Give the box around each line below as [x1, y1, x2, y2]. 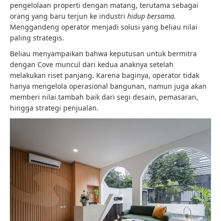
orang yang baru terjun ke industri [10, 11, 127, 21]
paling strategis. [10, 33, 64, 43]
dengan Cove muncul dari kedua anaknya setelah [10, 60, 174, 70]
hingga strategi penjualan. [10, 103, 99, 113]
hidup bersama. [127, 11, 176, 21]
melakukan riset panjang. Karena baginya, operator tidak [10, 71, 199, 80]
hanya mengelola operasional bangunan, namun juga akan [10, 81, 207, 91]
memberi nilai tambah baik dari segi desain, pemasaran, [10, 92, 198, 102]
